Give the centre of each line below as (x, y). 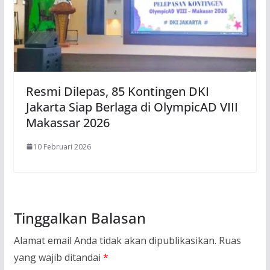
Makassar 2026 (67, 122)
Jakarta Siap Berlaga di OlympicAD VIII (132, 107)
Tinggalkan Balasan (80, 218)
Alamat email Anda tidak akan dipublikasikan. (115, 240)
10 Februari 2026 (62, 146)
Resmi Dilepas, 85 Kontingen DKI (117, 91)
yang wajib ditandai (58, 257)
